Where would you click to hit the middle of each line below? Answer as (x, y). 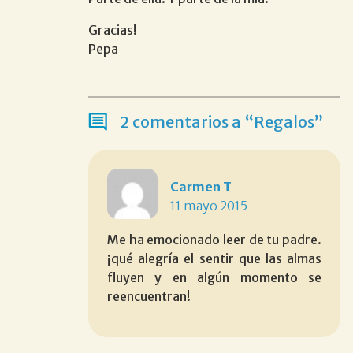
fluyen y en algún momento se (214, 277)
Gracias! (113, 30)
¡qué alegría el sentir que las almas (214, 258)
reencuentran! (149, 296)
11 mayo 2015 (209, 205)
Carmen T (201, 186)
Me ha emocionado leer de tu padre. (214, 239)
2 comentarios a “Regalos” (221, 121)
